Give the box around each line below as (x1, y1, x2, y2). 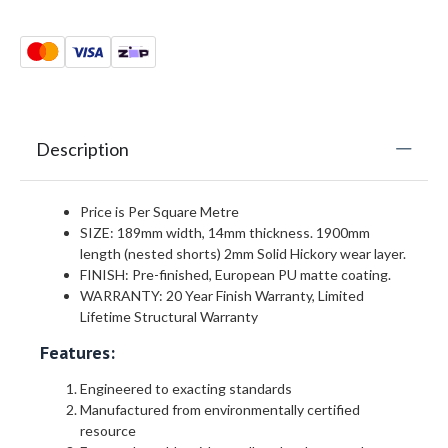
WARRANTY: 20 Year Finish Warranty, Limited (80, 287, 364, 305)
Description (36, 138, 129, 161)
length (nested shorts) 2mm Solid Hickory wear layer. (80, 245, 406, 263)
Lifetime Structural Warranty (80, 308, 258, 326)
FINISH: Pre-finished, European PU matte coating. (80, 266, 391, 284)
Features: (40, 341, 115, 365)
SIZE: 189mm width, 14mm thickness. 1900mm (80, 224, 370, 242)
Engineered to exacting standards (80, 380, 292, 398)
